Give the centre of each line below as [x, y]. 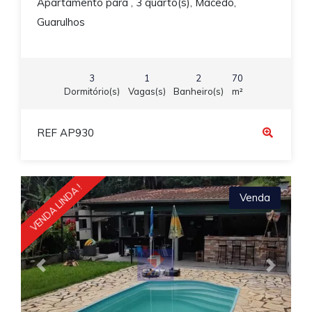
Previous [61, 272]
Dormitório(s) [92, 92]
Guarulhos [61, 22]
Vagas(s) [147, 92]
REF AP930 [65, 132]
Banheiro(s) [198, 92]
